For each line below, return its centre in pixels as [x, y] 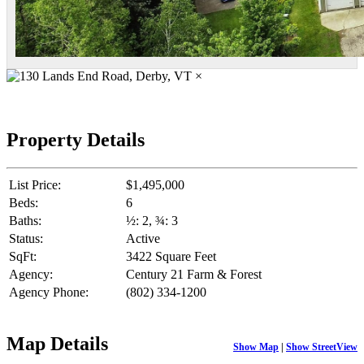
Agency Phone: [49, 292]
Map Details [57, 343]
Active [143, 238]
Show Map [256, 347]
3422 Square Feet [171, 256]
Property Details [76, 139]
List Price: [35, 184]
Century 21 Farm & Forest [194, 274]
